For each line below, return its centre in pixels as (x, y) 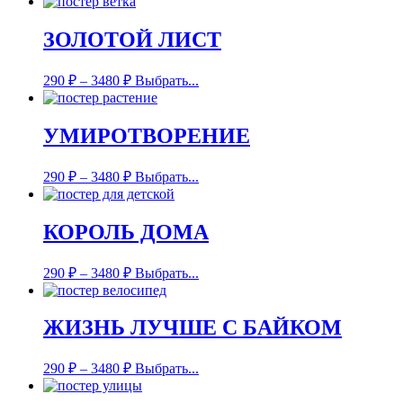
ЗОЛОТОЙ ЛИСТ (132, 40)
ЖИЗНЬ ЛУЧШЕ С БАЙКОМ (193, 328)
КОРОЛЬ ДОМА (126, 232)
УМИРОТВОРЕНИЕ (147, 135)
